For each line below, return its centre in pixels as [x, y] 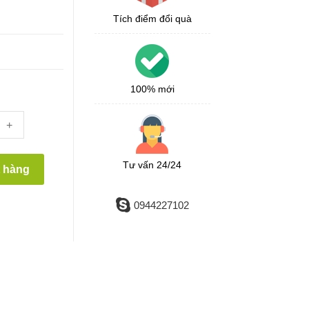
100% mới [152, 89]
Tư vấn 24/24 [152, 165]
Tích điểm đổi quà [152, 18]
